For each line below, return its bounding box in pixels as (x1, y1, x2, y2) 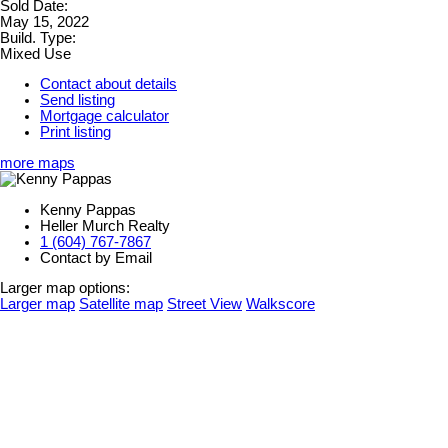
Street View (167, 296, 242, 313)
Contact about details (40, 76, 177, 93)
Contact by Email (40, 249, 152, 266)
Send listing (40, 92, 115, 109)
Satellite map (79, 296, 163, 313)
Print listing (40, 124, 111, 141)
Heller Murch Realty (40, 217, 170, 234)
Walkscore (246, 296, 315, 313)
